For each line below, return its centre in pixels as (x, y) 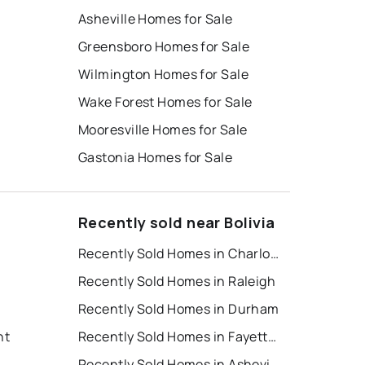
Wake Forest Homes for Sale (165, 102)
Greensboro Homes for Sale (164, 47)
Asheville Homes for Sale (156, 19)
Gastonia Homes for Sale (156, 158)
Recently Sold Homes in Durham (179, 309)
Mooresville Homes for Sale (163, 130)
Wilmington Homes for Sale (163, 75)
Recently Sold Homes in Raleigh (177, 281)
